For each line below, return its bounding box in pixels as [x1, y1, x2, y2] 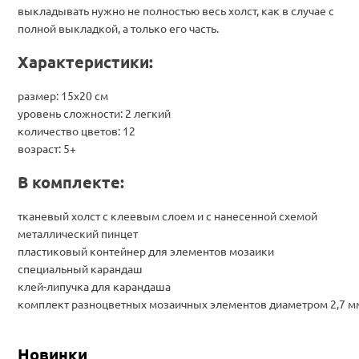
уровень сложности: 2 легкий [18, 105, 171, 120]
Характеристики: [18, 50, 153, 72]
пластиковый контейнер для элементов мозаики [18, 243, 274, 258]
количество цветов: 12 [18, 123, 135, 138]
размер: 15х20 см [18, 87, 108, 103]
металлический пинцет [18, 225, 138, 240]
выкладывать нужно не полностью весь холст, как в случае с [18, 2, 334, 18]
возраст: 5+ [18, 140, 76, 155]
